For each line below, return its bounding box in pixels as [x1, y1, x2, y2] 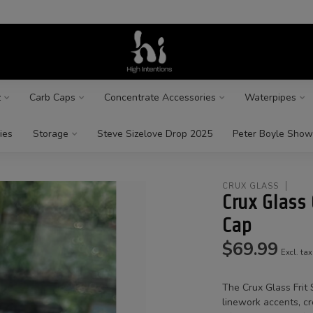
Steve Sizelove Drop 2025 [96, 127, 212, 140]
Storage [32, 127, 68, 140]
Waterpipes [244, 91, 296, 104]
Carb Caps [29, 91, 75, 104]
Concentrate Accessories [103, 91, 216, 104]
